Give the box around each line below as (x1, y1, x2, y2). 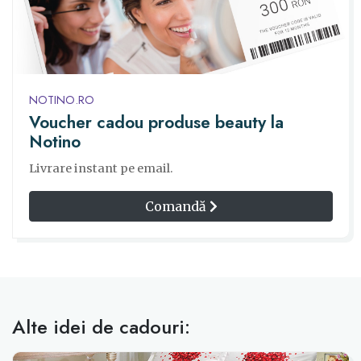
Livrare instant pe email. (29, 161, 173, 176)
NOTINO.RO (29, 91, 94, 108)
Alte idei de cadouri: (12, 313, 190, 342)
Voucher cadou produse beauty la (29, 110, 284, 135)
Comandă (144, 198, 210, 215)
